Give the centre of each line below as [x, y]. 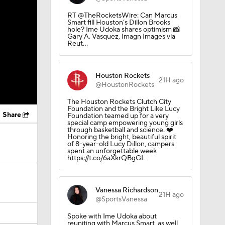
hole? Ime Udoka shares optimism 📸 [124, 30]
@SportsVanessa [121, 199]
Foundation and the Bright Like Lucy [123, 109]
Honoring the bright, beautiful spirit [122, 137]
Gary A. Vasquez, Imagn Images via [121, 37]
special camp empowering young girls [125, 123]
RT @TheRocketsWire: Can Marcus [122, 16]
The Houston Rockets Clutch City [119, 102]
